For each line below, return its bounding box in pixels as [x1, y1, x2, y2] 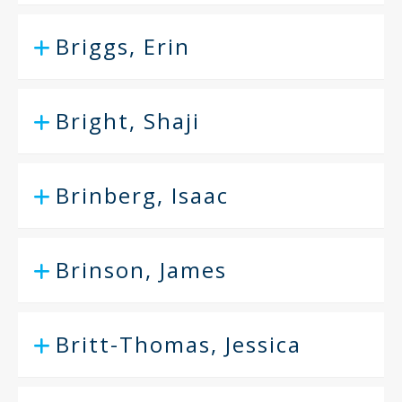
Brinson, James [56, 255, 227, 284]
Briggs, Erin [56, 31, 190, 61]
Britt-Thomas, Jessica [56, 329, 301, 359]
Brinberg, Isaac [56, 180, 229, 210]
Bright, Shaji [56, 106, 200, 135]
